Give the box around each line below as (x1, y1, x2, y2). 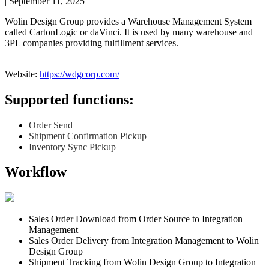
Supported (5, 91, 69, 107)
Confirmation (67, 130, 118, 141)
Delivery (76, 235, 109, 246)
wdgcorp (65, 68, 98, 79)
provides (86, 16, 119, 26)
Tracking (67, 257, 101, 268)
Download (76, 214, 116, 225)
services (146, 37, 176, 48)
